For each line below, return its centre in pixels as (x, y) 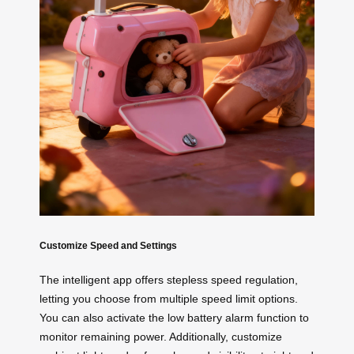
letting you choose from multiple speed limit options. (169, 299)
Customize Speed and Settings (108, 245)
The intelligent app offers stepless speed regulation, (169, 280)
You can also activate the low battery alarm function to (174, 318)
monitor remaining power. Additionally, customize (161, 337)
